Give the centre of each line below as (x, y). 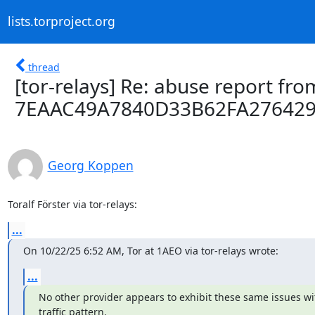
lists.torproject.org (61, 21)
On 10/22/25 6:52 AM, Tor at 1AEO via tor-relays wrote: (150, 250)
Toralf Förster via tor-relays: (72, 204)
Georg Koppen (90, 165)
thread (44, 67)
